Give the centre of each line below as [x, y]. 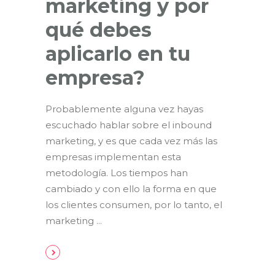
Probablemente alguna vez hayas [124, 109]
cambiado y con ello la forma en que [131, 188]
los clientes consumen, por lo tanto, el [134, 204]
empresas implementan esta [113, 157]
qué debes [99, 29]
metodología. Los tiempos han [117, 172]
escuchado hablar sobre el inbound [129, 125]
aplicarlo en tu [118, 53]
